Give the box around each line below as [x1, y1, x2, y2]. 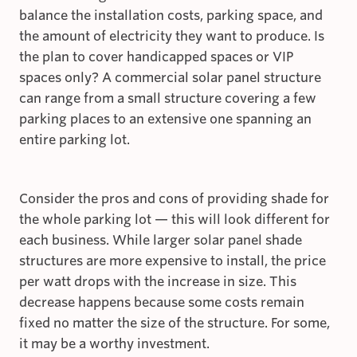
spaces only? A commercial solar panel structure [19, 70, 321, 86]
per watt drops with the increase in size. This [19, 274, 296, 290]
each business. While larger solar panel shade [19, 233, 302, 249]
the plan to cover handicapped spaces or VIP [19, 49, 293, 65]
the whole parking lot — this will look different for [19, 212, 330, 228]
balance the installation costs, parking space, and [19, 8, 323, 24]
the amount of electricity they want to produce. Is [19, 29, 324, 45]
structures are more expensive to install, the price [19, 253, 326, 269]
